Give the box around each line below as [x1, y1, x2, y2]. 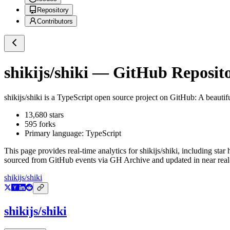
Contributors [37, 17, 73, 26]
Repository [37, 6, 69, 14]
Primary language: [25, 129, 86, 138]
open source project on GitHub [92, 93, 195, 102]
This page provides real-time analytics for [4, 146, 140, 156]
